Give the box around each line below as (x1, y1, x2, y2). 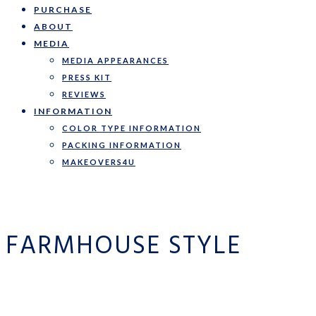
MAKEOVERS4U (62, 157, 135, 166)
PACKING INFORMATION (62, 140, 181, 150)
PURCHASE (34, 4, 92, 15)
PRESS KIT (62, 73, 111, 82)
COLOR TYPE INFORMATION (62, 123, 201, 133)
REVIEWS (62, 90, 106, 99)
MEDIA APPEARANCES (62, 56, 169, 65)
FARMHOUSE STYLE (6, 226, 241, 268)
